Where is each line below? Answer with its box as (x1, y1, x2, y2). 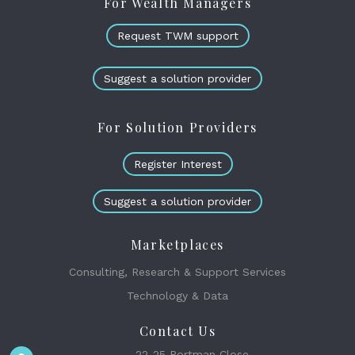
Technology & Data (127, 289, 228, 302)
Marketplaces (130, 236, 225, 253)
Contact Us (139, 323, 216, 339)
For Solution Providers (97, 119, 258, 136)
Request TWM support (116, 29, 239, 42)
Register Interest (133, 158, 222, 170)
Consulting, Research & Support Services (69, 265, 286, 278)
